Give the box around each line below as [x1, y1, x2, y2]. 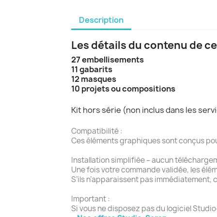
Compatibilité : [71, 126, 123, 136]
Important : [71, 194, 110, 204]
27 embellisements [71, 54, 144, 65]
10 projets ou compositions [71, 83, 175, 94]
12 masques [71, 74, 116, 84]
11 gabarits [71, 64, 112, 75]
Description [79, 15, 124, 25]
